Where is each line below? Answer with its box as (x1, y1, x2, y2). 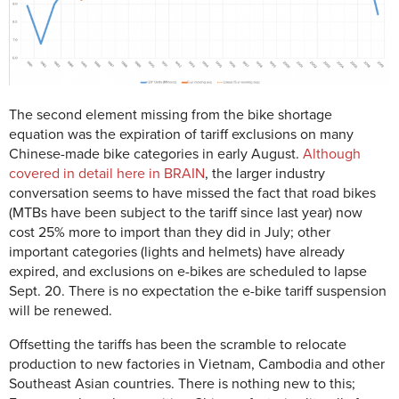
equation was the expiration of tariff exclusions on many (9, 125, 354, 143)
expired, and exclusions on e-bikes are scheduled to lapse (9, 262, 367, 281)
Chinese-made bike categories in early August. (9, 144, 303, 163)
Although (303, 144, 361, 163)
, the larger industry (205, 164, 325, 183)
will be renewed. (9, 301, 112, 320)
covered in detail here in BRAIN (9, 164, 205, 183)
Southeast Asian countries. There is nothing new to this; (9, 374, 355, 393)
